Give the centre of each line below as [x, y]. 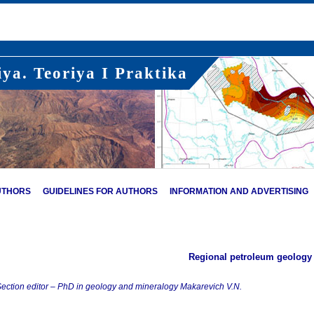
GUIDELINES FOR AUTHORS [100, 191]
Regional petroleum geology [250, 257]
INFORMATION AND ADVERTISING [239, 191]
